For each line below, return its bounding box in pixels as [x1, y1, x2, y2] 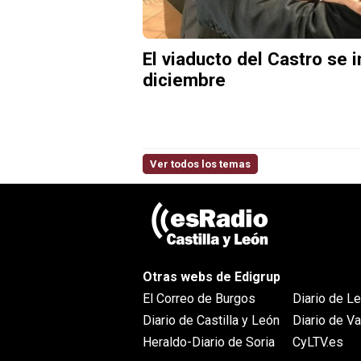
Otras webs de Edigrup [143, 269, 280, 285]
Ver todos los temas [150, 158, 251, 171]
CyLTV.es [293, 334, 343, 351]
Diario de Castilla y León [143, 313, 280, 329]
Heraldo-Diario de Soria [143, 334, 275, 351]
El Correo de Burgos [143, 291, 255, 307]
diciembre [143, 69, 226, 91]
